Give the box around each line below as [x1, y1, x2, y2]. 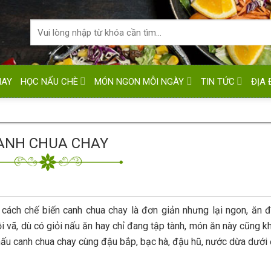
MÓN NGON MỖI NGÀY [94, 76, 184, 87]
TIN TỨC [200, 76, 235, 87]
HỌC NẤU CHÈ [21, 76, 79, 87]
